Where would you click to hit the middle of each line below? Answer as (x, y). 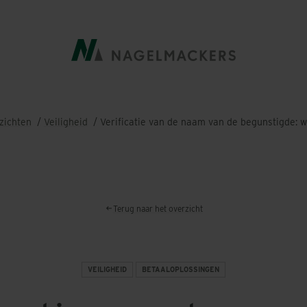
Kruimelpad (208, 128)
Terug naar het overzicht (158, 209)
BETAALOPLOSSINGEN (181, 269)
